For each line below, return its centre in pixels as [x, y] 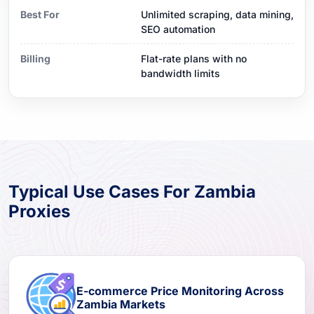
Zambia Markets [121, 304]
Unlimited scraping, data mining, [217, 14]
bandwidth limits [180, 73]
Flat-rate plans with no [194, 58]
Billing [35, 58]
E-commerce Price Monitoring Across [180, 291]
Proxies [39, 211]
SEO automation [178, 29]
